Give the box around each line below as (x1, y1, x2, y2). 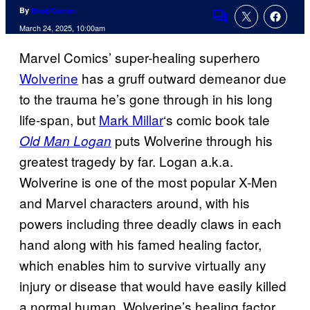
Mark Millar (99, 110, 163, 129)
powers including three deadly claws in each (19, 214, 282, 233)
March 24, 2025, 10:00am (19, 22, 105, 34)
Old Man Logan (19, 131, 111, 150)
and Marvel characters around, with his (19, 193, 250, 212)
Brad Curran (31, 5, 75, 16)
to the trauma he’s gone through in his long (19, 89, 273, 109)
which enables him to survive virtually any (19, 255, 266, 275)
